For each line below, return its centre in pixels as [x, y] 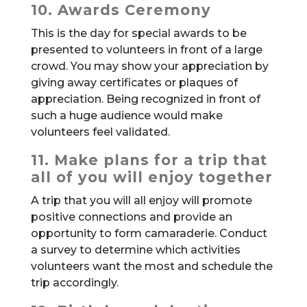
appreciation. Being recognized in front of [145, 99]
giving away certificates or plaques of [134, 83]
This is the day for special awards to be [138, 34]
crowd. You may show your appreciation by [149, 66]
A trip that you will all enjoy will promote [141, 201]
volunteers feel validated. [100, 132]
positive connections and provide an [131, 217]
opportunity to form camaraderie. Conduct [149, 234]
